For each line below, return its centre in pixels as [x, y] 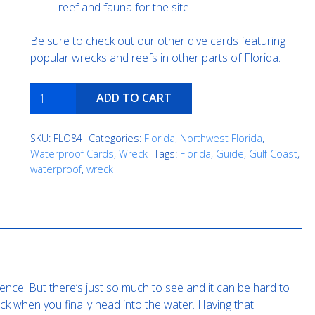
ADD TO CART [134, 98]
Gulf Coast [273, 154]
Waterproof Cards [72, 154]
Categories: [116, 139]
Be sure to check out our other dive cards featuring [157, 40]
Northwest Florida [221, 139]
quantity [49, 107]
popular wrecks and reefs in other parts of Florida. [155, 57]
